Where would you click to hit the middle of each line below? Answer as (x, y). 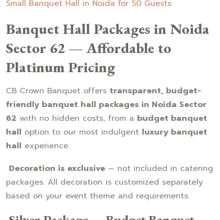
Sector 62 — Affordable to (89, 48)
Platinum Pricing (60, 67)
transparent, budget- (155, 91)
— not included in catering (159, 168)
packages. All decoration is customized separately (104, 182)
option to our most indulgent (82, 132)
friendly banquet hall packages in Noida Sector (106, 104)
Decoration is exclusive (57, 168)
